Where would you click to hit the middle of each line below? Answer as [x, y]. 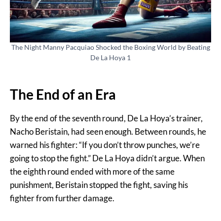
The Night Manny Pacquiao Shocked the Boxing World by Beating [110, 48]
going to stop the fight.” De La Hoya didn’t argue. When [107, 158]
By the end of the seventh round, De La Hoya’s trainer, [106, 118]
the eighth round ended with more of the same [92, 172]
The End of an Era [63, 94]
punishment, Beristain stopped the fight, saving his [99, 185]
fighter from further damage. [62, 198]
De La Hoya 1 [110, 58]
